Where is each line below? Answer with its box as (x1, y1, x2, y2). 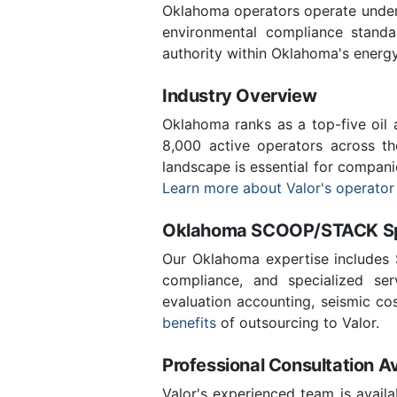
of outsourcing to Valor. (216, 313, 379, 331)
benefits (162, 313, 216, 331)
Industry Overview (162, 84, 317, 106)
